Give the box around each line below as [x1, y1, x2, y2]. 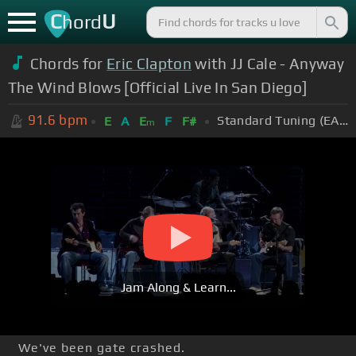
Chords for [29, 54, 107, 72]
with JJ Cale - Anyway [191, 54, 345, 72]
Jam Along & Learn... [120, 280, 236, 296]
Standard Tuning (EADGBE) [339, 112, 348, 128]
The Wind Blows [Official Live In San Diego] [7, 78, 308, 96]
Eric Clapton [106, 54, 192, 72]
